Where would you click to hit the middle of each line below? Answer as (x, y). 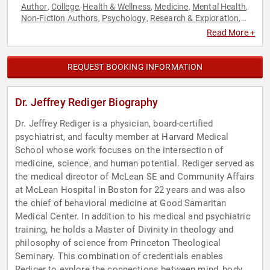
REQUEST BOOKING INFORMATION (135, 67)
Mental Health (219, 7)
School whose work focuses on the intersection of (119, 150)
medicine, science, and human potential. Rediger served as (135, 164)
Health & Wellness (117, 7)
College (65, 7)
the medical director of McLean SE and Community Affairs (135, 177)
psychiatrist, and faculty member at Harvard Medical (122, 137)
